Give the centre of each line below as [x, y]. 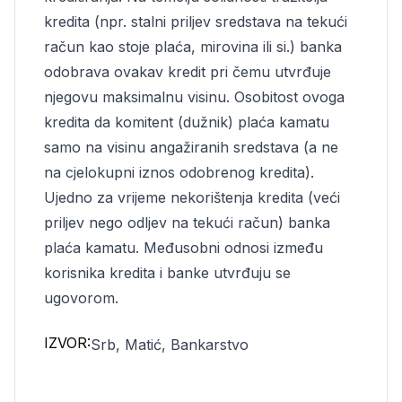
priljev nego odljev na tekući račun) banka [187, 223]
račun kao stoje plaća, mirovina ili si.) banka [193, 47]
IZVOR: [67, 343]
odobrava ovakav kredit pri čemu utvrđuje [188, 72]
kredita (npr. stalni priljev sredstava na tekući [196, 22]
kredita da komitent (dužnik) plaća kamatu [187, 122]
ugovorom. [81, 298]
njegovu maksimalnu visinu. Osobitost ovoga [194, 97]
